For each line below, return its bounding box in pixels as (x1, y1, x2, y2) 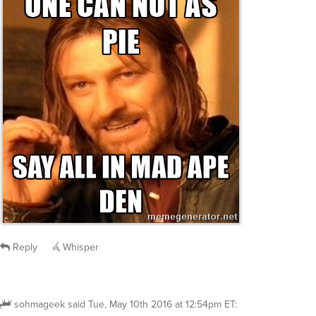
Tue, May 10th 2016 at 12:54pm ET (88, 297, 235, 312)
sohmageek (14, 297, 65, 312)
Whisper (60, 240, 99, 255)
